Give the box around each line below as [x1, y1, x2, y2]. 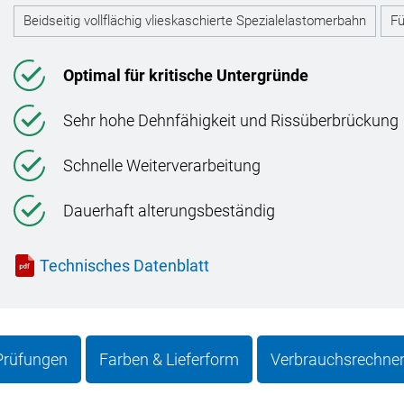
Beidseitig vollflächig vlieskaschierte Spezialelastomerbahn [23, 13, 366, 30]
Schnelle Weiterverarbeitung [62, 156, 261, 176]
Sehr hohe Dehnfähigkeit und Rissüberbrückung [62, 111, 399, 131]
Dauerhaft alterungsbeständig [62, 201, 275, 221]
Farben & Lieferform [99, 350, 239, 370]
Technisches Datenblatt [39, 256, 209, 276]
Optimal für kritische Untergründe [62, 66, 308, 86]
